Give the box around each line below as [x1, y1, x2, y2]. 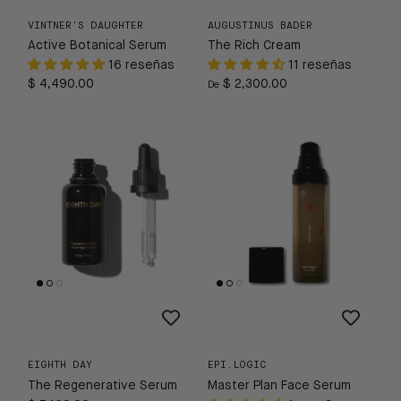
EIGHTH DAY [28, 360, 92, 371]
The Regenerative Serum [28, 379, 177, 392]
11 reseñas [288, 59, 352, 73]
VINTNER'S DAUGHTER [28, 21, 143, 31]
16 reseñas [108, 59, 175, 73]
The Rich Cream [208, 39, 301, 53]
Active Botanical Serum [28, 39, 166, 53]
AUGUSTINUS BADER [208, 21, 312, 31]
